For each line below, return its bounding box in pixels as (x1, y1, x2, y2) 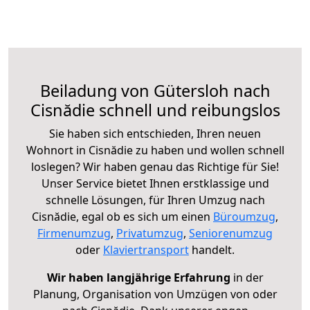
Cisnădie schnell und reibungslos (30, 98, 280, 121)
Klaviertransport (103, 241, 189, 257)
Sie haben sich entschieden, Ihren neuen (49, 125, 261, 141)
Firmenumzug (37, 225, 111, 241)
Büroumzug (213, 208, 275, 224)
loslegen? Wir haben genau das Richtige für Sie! (31, 158, 279, 174)
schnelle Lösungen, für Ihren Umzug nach (45, 192, 265, 208)
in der (230, 269, 264, 285)
